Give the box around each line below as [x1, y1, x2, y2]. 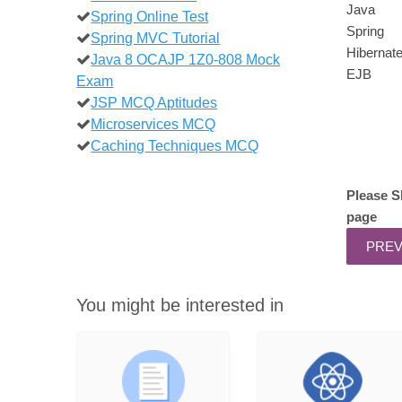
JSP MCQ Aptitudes [91, 93, 218, 110]
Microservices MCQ [91, 115, 216, 132]
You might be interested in [76, 294, 284, 315]
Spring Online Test [91, 7, 209, 24]
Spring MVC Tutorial [91, 29, 221, 46]
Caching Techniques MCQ [91, 136, 259, 153]
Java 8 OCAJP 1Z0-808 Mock [91, 50, 281, 67]
